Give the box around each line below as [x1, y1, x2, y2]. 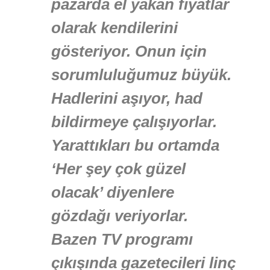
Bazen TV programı [51, 230, 193, 249]
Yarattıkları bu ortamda [51, 136, 219, 155]
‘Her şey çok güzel [51, 160, 186, 178]
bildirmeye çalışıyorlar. [51, 113, 217, 131]
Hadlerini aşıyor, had [51, 89, 202, 108]
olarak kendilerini [51, 19, 178, 37]
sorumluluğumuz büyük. [51, 66, 231, 84]
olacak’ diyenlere [51, 183, 174, 202]
